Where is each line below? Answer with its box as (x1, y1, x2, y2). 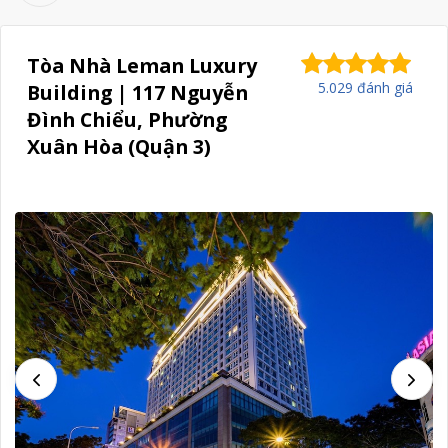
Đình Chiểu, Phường (27, 105, 228, 133)
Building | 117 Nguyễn (27, 78, 249, 106)
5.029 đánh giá (318, 77, 414, 97)
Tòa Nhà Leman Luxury (27, 51, 258, 79)
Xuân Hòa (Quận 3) (27, 132, 212, 160)
